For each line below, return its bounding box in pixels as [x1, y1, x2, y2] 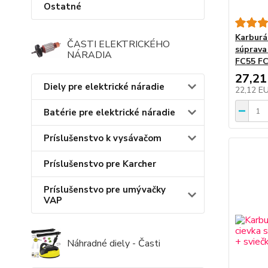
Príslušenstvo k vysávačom [44, 132, 162, 144]
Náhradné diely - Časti [67, 237, 160, 250]
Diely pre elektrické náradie [44, 81, 165, 93]
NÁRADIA [67, 48, 112, 62]
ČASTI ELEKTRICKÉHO [67, 38, 170, 51]
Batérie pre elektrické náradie [44, 106, 175, 118]
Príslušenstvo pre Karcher [44, 158, 156, 170]
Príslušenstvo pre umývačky [44, 184, 166, 196]
